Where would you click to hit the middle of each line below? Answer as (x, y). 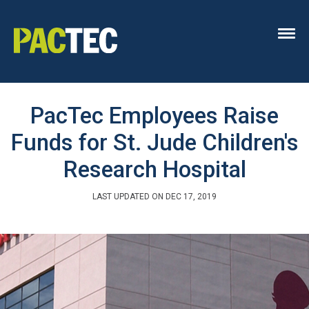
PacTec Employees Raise (154, 116)
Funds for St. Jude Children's (154, 142)
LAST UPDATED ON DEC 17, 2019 (154, 197)
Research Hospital (154, 169)
